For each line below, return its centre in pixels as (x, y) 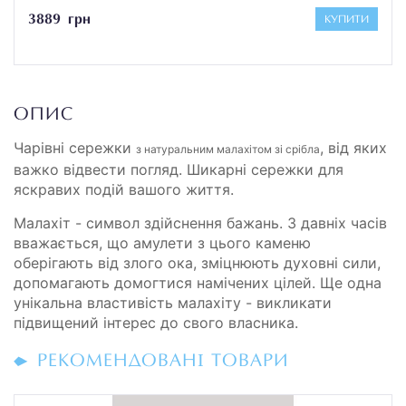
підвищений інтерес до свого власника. (156, 322)
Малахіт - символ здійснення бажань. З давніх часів (200, 222)
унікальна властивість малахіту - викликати (173, 302)
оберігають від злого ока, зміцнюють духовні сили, (197, 262)
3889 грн (59, 19)
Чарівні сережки (75, 147)
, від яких (353, 147)
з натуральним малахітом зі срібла (228, 149)
